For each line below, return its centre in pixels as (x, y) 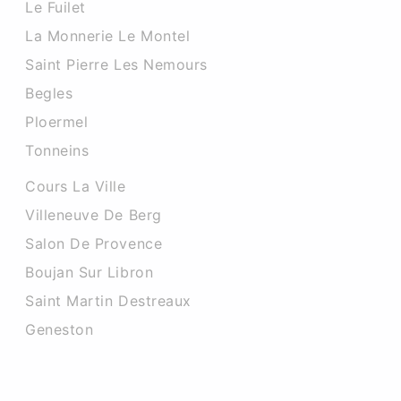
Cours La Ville (76, 186)
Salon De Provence (94, 243)
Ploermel (57, 122)
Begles (49, 93)
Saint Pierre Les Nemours (116, 64)
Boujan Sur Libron (90, 272)
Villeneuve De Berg (94, 215)
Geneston (60, 329)
